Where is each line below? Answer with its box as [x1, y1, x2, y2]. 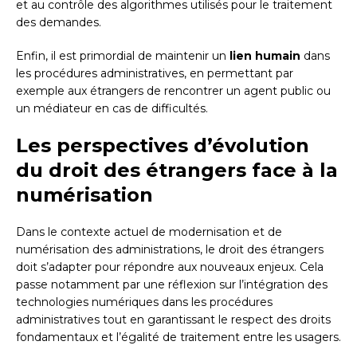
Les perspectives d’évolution [16, 134, 309, 158]
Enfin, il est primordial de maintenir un [16, 49, 229, 64]
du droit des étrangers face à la [16, 159, 338, 182]
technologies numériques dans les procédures [16, 295, 273, 310]
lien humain [229, 49, 300, 64]
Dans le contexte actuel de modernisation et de [16, 225, 282, 240]
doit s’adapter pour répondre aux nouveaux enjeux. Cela [16, 260, 324, 275]
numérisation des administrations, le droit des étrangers [16, 242, 324, 257]
